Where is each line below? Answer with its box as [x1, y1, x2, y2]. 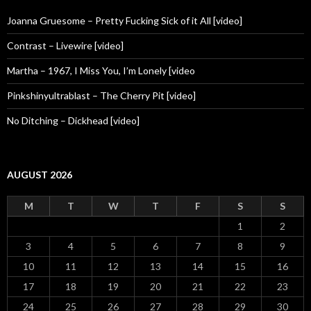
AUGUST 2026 [7, 169, 72, 180]
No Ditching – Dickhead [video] [7, 115, 140, 126]
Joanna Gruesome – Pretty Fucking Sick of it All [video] [7, 15, 242, 26]
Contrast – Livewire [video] [7, 40, 124, 51]
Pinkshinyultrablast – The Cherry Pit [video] [7, 90, 196, 101]
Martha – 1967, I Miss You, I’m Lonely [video [7, 65, 195, 76]
